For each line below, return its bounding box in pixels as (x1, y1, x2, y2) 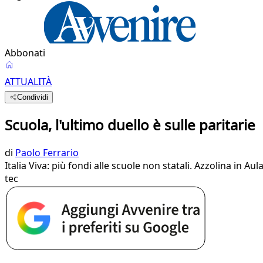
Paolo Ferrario (15, 146, 79, 159)
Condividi (17, 93, 49, 102)
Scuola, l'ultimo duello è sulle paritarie (5, 114, 255, 134)
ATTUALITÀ (5, 75, 52, 88)
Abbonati (5, 46, 45, 59)
